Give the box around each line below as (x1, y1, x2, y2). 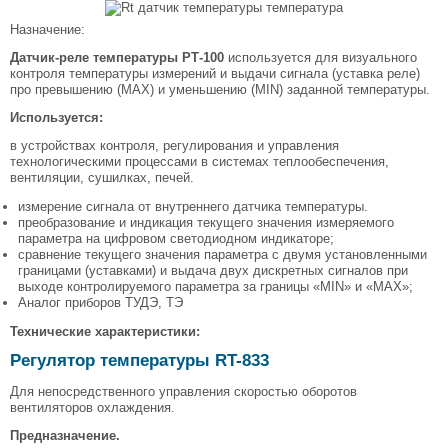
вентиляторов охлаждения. (10, 399, 175, 415)
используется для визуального (224, 50, 417, 66)
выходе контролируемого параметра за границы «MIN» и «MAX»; (17, 279, 413, 295)
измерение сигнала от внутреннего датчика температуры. (17, 199, 368, 215)
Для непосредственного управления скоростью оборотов (10, 383, 357, 399)
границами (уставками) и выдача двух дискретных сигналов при (17, 263, 408, 279)
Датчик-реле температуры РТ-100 (10, 50, 224, 66)
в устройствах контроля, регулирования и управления (10, 137, 339, 153)
